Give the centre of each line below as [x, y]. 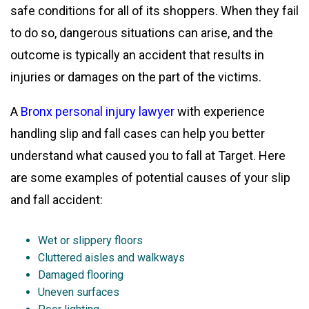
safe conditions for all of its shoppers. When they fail [154, 10]
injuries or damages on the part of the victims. [136, 77]
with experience [220, 111]
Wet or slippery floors [90, 240]
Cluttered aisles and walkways [111, 257]
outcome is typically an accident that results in [137, 54]
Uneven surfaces [79, 292]
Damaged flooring [81, 275]
